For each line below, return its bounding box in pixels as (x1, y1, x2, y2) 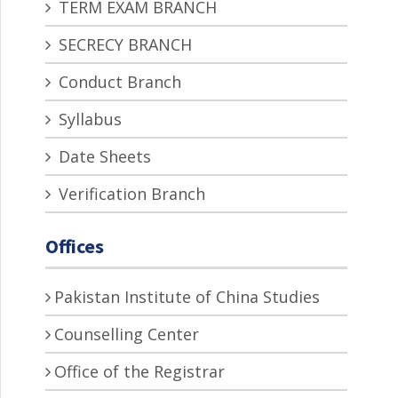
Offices (45, 234, 104, 259)
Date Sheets (54, 146, 151, 168)
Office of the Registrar (54, 361, 225, 383)
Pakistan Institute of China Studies (54, 286, 320, 308)
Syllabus (54, 108, 122, 131)
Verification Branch (54, 183, 205, 205)
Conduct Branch (54, 71, 181, 93)
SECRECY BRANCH (54, 34, 192, 56)
